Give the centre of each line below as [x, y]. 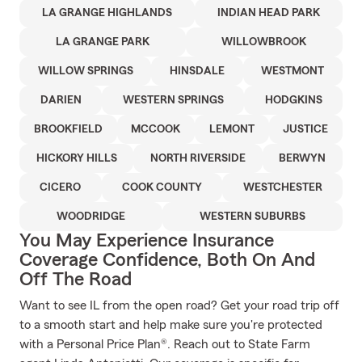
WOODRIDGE [91, 217]
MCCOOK [156, 129]
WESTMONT [293, 71]
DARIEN [61, 100]
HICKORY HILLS [76, 158]
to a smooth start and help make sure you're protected [171, 325]
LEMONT [232, 129]
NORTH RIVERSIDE [198, 158]
